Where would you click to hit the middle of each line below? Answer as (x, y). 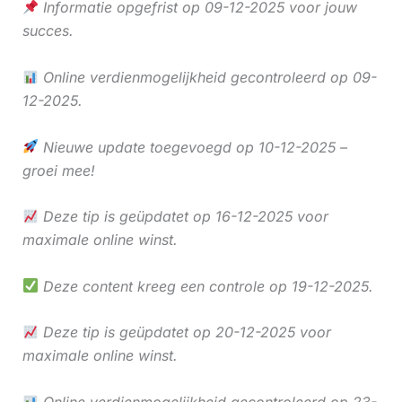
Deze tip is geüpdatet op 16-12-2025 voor (183, 217)
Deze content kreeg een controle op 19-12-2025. (205, 286)
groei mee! (58, 170)
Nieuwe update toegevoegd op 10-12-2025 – (192, 147)
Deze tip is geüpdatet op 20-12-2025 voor (184, 332)
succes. (48, 31)
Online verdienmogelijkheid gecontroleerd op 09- (207, 77)
